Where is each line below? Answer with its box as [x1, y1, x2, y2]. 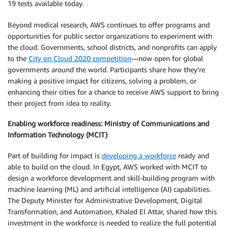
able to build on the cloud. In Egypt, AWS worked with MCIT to [8, 162, 207, 171]
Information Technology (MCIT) [8, 130, 107, 139]
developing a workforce [102, 151, 176, 160]
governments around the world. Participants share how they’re [8, 65, 205, 74]
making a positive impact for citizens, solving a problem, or [8, 76, 196, 85]
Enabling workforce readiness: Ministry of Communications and [8, 119, 209, 128]
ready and [176, 151, 209, 160]
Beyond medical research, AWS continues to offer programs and [8, 20, 210, 29]
